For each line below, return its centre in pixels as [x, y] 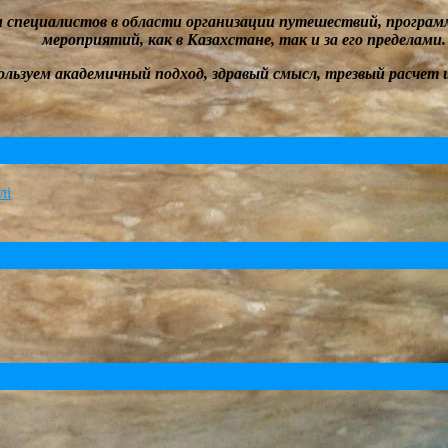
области [153, 22]
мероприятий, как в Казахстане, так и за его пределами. [244, 40]
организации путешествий [281, 22]
